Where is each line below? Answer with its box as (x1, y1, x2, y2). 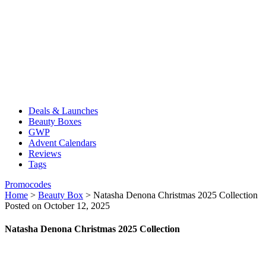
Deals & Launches (28, 106, 98, 116)
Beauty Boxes (28, 116, 81, 126)
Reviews (28, 148, 61, 159)
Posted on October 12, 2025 (5, 201, 110, 211)
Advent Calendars (28, 138, 96, 148)
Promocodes (5, 179, 51, 189)
